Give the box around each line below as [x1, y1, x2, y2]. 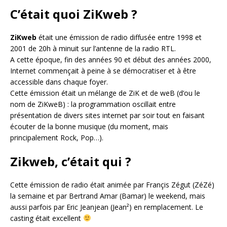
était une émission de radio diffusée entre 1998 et [36, 32, 202, 42]
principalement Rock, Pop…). [10, 132, 103, 142]
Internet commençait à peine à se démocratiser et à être [10, 65, 196, 75]
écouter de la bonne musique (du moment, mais [10, 121, 168, 131]
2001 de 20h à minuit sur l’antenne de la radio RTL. [10, 43, 176, 53]
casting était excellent [10, 213, 83, 223]
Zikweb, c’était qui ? [10, 153, 131, 170]
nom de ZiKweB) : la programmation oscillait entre [10, 99, 176, 109]
